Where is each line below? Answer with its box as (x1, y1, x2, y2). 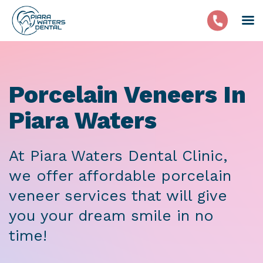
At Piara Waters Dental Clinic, (9, 147, 228, 164)
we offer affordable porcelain (9, 167, 231, 184)
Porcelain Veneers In (9, 81, 246, 109)
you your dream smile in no (9, 207, 214, 224)
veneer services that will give (9, 187, 227, 204)
